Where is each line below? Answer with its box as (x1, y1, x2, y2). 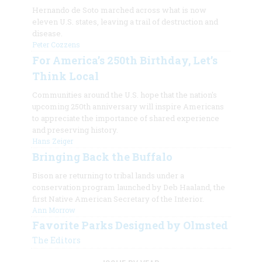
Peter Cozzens (32, 39, 80, 49)
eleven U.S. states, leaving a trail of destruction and (32, 16, 218, 27)
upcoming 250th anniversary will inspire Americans (32, 101, 224, 112)
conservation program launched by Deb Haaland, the (32, 181, 225, 192)
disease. (32, 27, 63, 39)
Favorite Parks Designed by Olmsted (32, 218, 228, 232)
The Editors (32, 234, 81, 246)
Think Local (32, 68, 99, 83)
